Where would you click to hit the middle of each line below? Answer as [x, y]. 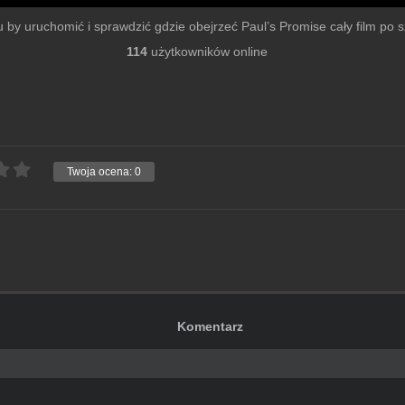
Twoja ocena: [101, 172]
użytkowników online [207, 52]
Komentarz [211, 327]
